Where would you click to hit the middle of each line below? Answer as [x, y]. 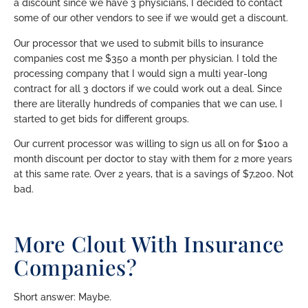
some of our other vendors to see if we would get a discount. [151, 18]
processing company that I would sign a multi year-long [141, 73]
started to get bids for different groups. [101, 119]
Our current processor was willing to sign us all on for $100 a [151, 143]
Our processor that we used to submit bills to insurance [139, 43]
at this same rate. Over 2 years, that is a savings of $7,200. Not [154, 174]
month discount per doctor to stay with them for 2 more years [153, 158]
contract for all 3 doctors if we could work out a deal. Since [148, 88]
